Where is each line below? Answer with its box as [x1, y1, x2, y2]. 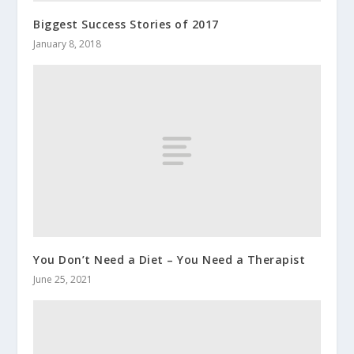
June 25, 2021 [33, 272, 93, 286]
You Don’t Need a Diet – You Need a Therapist [33, 251, 306, 267]
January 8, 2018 [33, 37, 102, 51]
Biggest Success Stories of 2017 [33, 17, 219, 32]
